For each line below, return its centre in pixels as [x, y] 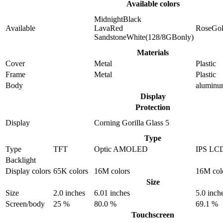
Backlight [21, 160]
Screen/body [25, 204]
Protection [153, 108]
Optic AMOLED [121, 149]
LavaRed [109, 28]
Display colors [28, 171]
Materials [153, 53]
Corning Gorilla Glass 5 [132, 123]
